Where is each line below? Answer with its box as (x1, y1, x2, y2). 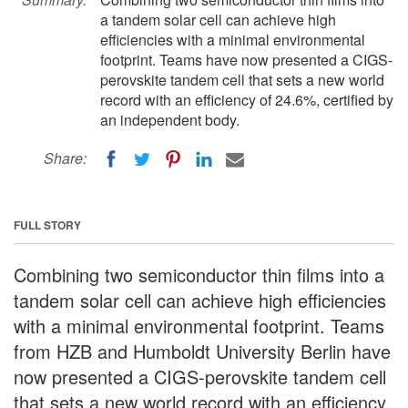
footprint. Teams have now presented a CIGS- (100, 49, 393, 70)
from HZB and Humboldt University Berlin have (14, 337, 391, 364)
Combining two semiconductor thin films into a (14, 260, 384, 288)
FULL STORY (14, 216, 81, 233)
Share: (44, 148, 87, 168)
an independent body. (100, 109, 240, 130)
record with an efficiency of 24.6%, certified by (100, 89, 393, 110)
